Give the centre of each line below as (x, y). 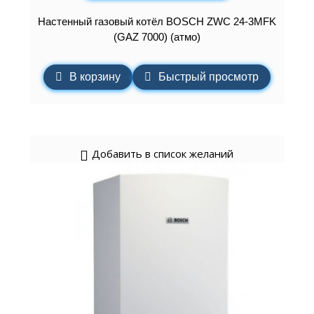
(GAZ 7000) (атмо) (157, 37)
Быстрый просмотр (208, 76)
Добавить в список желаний (163, 153)
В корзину (95, 76)
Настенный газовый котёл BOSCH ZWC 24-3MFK (157, 22)
